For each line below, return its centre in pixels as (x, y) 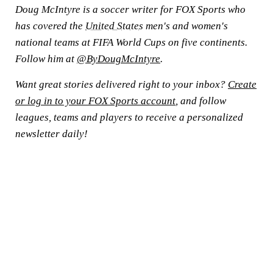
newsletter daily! (51, 134)
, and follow (201, 101)
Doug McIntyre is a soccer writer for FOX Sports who (130, 9)
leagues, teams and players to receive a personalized (129, 117)
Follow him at (46, 59)
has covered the (50, 26)
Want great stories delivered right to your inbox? (122, 84)
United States (114, 26)
